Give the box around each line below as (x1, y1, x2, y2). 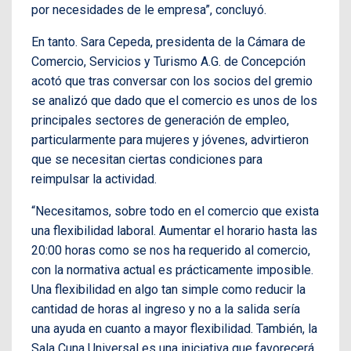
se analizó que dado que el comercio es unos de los (31, 92, 317, 108)
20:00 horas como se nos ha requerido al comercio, (31, 242, 310, 258)
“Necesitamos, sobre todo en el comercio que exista (31, 203, 319, 219)
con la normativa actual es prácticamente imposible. (31, 262, 313, 277)
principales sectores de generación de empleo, (31, 112, 289, 128)
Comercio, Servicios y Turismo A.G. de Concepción (31, 53, 306, 69)
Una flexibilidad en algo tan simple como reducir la (31, 281, 306, 297)
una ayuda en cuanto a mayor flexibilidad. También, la (31, 320, 317, 336)
